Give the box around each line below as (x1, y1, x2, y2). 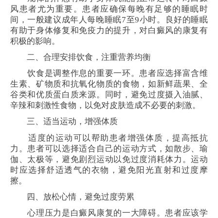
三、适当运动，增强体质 (10, 117, 118, 127)
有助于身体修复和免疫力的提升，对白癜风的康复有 (10, 25, 208, 35)
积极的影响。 (10, 36, 60, 46)
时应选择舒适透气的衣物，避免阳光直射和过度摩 (10, 165, 208, 175)
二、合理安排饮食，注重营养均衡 (10, 52, 151, 62)
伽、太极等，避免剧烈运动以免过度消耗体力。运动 (10, 154, 208, 164)
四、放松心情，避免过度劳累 (10, 192, 134, 201)
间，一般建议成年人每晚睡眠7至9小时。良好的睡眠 (10, 15, 208, 24)
